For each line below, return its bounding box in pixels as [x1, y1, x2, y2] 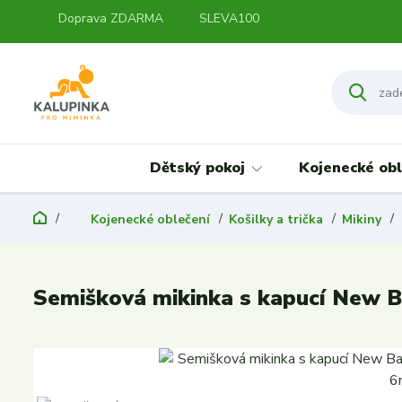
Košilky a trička [229, 211, 323, 228]
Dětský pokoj [150, 158, 245, 178]
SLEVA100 [199, 10, 259, 27]
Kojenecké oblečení [91, 211, 210, 228]
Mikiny [342, 211, 381, 228]
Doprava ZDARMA [58, 10, 163, 27]
